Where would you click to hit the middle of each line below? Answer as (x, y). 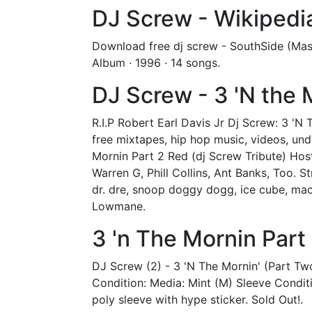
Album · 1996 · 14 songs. (156, 63)
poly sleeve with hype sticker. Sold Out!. (197, 299)
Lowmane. (119, 206)
